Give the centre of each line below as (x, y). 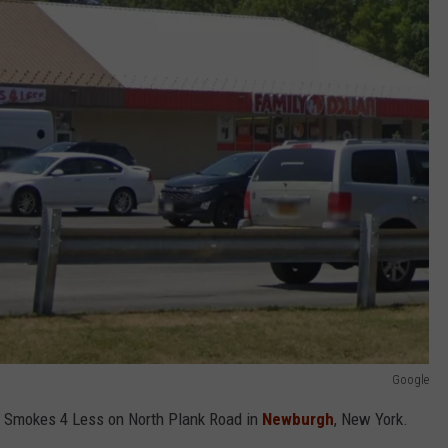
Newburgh (296, 418)
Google (410, 379)
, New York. (371, 418)
